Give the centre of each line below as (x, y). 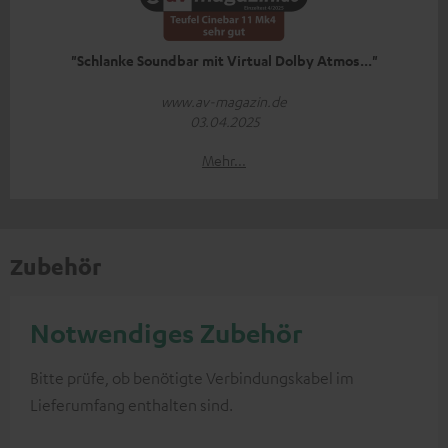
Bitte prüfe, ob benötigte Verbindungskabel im (192, 377)
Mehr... (224, 159)
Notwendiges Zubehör (166, 332)
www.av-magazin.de (224, 100)
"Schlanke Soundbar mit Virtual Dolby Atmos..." (224, 60)
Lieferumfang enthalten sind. (131, 404)
